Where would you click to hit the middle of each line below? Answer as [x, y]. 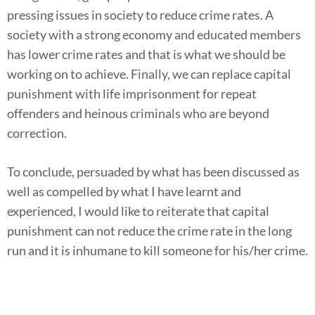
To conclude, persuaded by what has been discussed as [153, 171]
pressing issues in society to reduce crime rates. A [140, 14]
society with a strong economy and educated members [154, 34]
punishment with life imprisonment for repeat [132, 93]
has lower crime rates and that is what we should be [146, 54]
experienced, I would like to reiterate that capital [138, 211]
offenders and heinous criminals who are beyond [138, 113]
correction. [37, 133]
